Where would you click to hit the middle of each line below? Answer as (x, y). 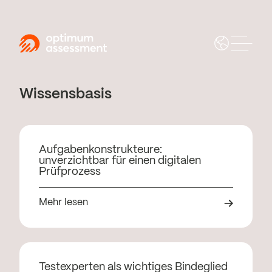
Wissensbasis (66, 95)
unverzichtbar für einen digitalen (120, 161)
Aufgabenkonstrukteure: (100, 150)
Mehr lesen (63, 203)
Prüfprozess (70, 172)
